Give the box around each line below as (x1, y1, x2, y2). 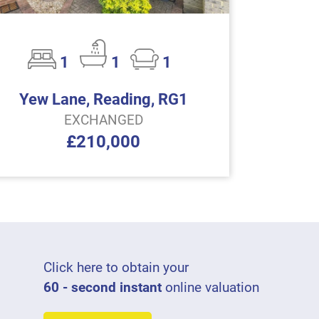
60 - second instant (43, 279, 162, 296)
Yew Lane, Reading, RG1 (19, 90, 188, 109)
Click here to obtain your (43, 259, 189, 276)
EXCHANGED (63, 112, 143, 129)
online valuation (162, 279, 259, 296)
